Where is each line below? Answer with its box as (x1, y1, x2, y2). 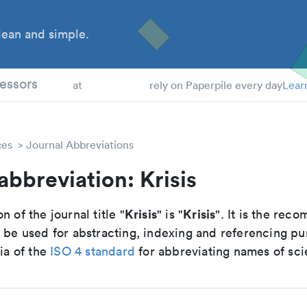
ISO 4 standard (50, 243, 136, 259)
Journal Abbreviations (26, 138, 134, 151)
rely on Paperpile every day (149, 78, 282, 92)
